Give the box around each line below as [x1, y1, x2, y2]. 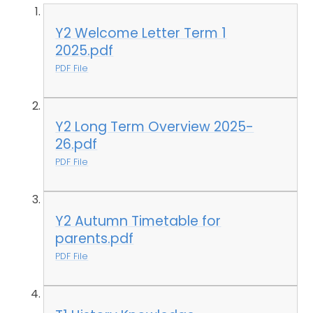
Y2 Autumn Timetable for [55, 211, 221, 231]
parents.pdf [55, 228, 134, 248]
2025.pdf [55, 41, 114, 60]
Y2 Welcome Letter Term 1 [55, 23, 227, 43]
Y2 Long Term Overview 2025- [55, 117, 254, 137]
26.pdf [55, 135, 98, 154]
